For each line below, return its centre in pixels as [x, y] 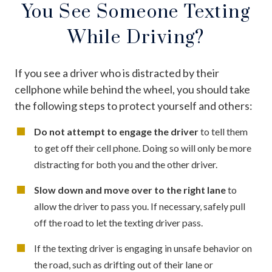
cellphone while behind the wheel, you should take [132, 89]
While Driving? [136, 37]
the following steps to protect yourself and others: [134, 105]
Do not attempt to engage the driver [116, 131]
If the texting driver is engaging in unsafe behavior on [143, 248]
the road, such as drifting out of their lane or [124, 264]
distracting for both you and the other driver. [126, 164]
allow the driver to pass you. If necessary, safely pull [140, 206]
